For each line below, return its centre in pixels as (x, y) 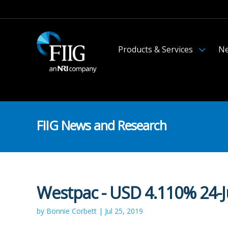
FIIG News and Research (102, 125)
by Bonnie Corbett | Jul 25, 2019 (90, 211)
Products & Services (155, 49)
